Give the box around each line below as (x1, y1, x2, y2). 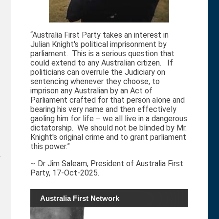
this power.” (30, 142, 72, 152)
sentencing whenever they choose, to (30, 77, 160, 87)
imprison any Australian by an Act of (30, 86, 153, 96)
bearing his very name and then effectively (30, 105, 176, 114)
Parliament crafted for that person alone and (30, 95, 185, 105)
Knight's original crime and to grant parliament (30, 132, 186, 142)
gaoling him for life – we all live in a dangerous (30, 114, 187, 124)
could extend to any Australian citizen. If (30, 58, 173, 68)
